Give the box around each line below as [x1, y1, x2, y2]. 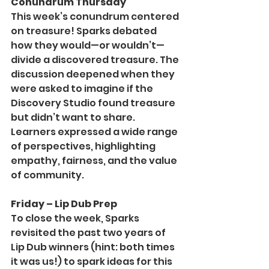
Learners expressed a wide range [11, 125, 180, 139]
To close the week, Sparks [11, 211, 141, 226]
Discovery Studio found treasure [11, 96, 177, 110]
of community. [11, 168, 84, 183]
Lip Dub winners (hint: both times [11, 240, 177, 255]
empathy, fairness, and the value [11, 154, 179, 168]
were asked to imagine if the [11, 82, 155, 96]
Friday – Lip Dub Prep [11, 197, 117, 211]
